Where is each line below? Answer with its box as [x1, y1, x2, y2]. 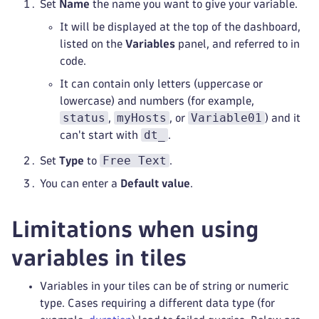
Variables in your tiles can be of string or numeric [40, 281, 289, 291]
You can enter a [40, 178, 120, 189]
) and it [265, 113, 300, 123]
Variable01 [191, 111, 262, 125]
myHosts [117, 111, 167, 125]
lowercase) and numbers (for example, [60, 95, 254, 106]
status [63, 111, 105, 125]
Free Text [103, 154, 167, 167]
